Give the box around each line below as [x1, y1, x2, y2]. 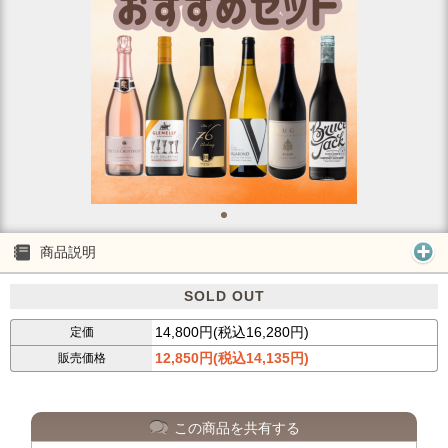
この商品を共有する [173, 419, 300, 436]
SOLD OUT [183, 288, 265, 304]
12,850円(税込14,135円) [155, 350, 309, 366]
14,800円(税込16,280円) [155, 324, 309, 340]
